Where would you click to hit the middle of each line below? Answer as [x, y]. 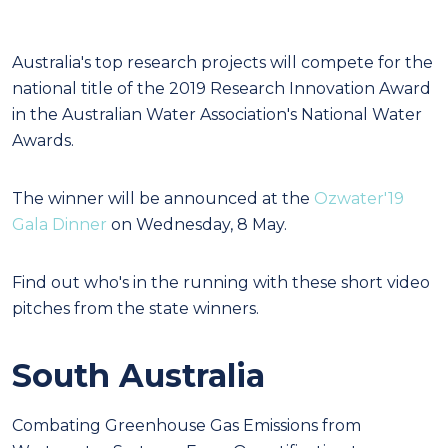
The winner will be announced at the [163, 198]
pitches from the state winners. [135, 308]
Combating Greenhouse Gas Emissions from [186, 425]
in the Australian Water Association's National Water [217, 114]
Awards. [43, 140]
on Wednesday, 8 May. [197, 224]
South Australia [138, 375]
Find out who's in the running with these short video [221, 282]
